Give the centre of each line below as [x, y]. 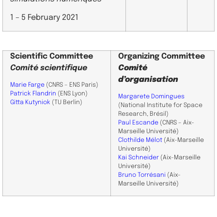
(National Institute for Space [160, 105]
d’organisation [148, 79]
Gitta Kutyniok [30, 102]
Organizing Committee [162, 56]
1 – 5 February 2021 [44, 17]
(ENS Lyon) [72, 93]
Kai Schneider [139, 157]
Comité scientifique [49, 68]
